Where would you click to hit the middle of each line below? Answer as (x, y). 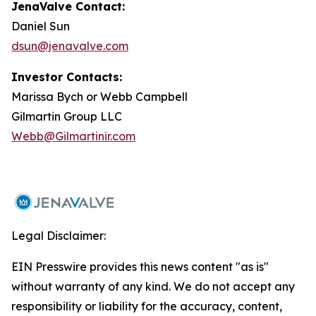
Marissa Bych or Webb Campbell (99, 97)
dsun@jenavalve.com (70, 46)
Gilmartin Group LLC (67, 116)
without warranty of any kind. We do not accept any (153, 286)
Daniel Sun (41, 26)
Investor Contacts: (67, 77)
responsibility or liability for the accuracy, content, (147, 306)
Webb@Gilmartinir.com (73, 136)
